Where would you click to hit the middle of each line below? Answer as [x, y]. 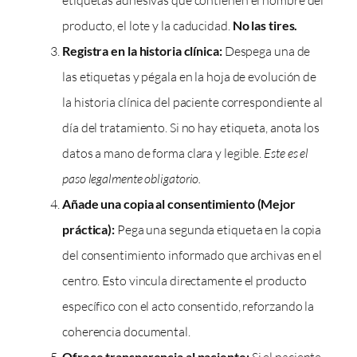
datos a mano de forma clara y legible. [163, 153]
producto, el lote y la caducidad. [147, 26]
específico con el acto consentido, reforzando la [188, 306]
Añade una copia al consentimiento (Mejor [179, 204]
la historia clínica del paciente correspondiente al [192, 102]
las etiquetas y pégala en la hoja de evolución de [190, 77]
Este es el [286, 153]
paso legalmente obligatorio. [132, 179]
